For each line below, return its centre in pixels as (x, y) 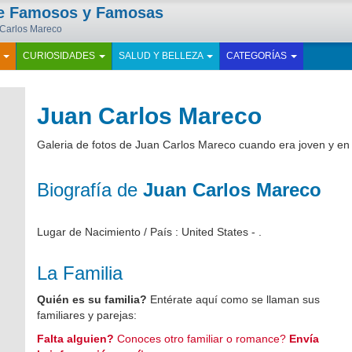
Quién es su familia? (94, 299)
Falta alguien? (76, 339)
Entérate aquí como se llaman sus (235, 299)
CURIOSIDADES (60, 56)
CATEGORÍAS (258, 56)
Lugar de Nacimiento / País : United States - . (150, 232)
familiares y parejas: (87, 315)
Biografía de (90, 190)
